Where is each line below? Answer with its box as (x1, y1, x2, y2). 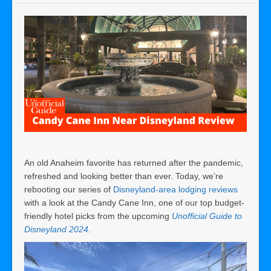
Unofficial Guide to (172, 211, 242, 221)
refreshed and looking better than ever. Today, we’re (24, 171, 223, 181)
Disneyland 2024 (24, 224, 88, 235)
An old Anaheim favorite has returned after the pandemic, (24, 158, 243, 168)
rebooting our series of (24, 184, 113, 195)
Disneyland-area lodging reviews (113, 184, 238, 195)
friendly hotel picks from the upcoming (24, 211, 172, 221)
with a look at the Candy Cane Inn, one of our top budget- (24, 198, 244, 208)
